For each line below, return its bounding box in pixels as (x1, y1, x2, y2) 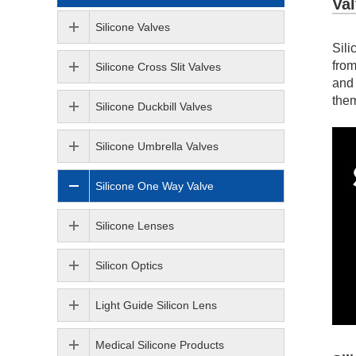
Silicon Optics (95, 259, 163, 272)
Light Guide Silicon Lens (95, 299, 217, 311)
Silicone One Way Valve (95, 180, 214, 192)
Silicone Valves (95, 21, 170, 33)
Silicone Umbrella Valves (95, 140, 219, 153)
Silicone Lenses (95, 219, 174, 232)
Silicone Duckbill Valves (95, 100, 212, 113)
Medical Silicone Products (95, 339, 224, 351)
